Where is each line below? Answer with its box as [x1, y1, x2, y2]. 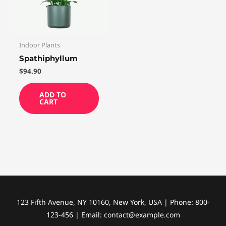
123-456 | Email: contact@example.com [46, 210, 180, 220]
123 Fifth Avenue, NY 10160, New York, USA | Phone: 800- [16, 197, 210, 207]
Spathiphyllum [19, 53, 78, 64]
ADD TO [39, 89, 66, 99]
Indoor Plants [19, 40, 60, 49]
